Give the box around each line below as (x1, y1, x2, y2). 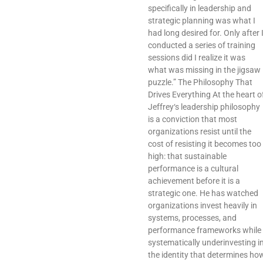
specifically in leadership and (148, 4, 251, 14)
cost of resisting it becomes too (148, 139, 261, 149)
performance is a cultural (148, 164, 238, 174)
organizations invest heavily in (148, 201, 257, 211)
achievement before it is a (148, 176, 240, 186)
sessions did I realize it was (148, 53, 245, 63)
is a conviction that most (148, 114, 237, 124)
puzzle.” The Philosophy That (148, 77, 252, 87)
